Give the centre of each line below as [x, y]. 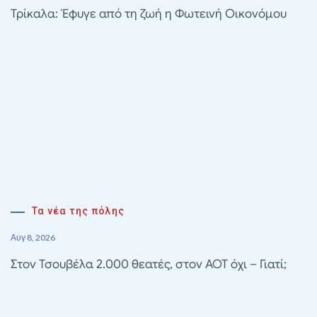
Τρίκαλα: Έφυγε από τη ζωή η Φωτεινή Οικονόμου [149, 14]
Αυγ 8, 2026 [33, 238]
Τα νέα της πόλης [78, 211]
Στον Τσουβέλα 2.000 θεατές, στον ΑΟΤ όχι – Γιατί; [149, 265]
